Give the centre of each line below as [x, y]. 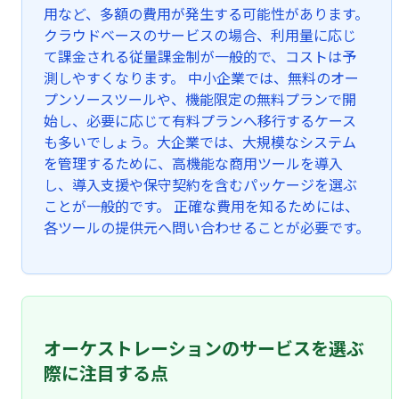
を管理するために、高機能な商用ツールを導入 [193, 163]
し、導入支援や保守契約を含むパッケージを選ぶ [200, 184]
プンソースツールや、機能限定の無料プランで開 [200, 99]
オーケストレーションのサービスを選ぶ [204, 348]
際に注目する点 [106, 373]
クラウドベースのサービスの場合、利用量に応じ [200, 35]
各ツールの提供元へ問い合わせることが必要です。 [207, 227]
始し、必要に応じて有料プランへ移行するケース [200, 120]
